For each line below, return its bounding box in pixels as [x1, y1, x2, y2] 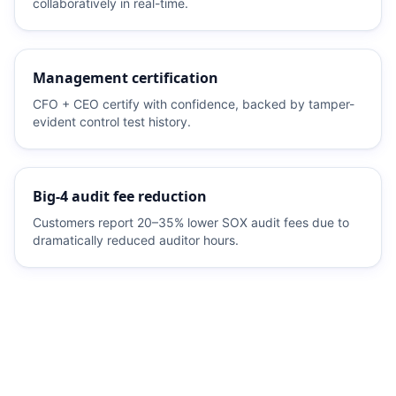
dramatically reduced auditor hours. [33, 232, 239, 248]
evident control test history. [33, 114, 191, 130]
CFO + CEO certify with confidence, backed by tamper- [33, 96, 354, 112]
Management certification [33, 68, 218, 88]
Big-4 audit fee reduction [33, 187, 207, 207]
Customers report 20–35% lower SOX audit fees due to [33, 215, 349, 231]
